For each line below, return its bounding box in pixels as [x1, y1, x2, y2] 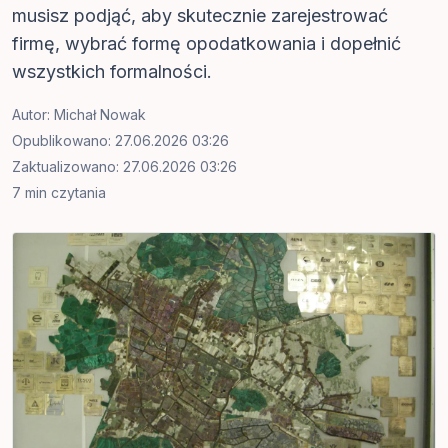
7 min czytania [12, 184, 106, 201]
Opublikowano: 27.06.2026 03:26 [12, 132, 229, 149]
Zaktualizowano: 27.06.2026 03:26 [12, 158, 237, 175]
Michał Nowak [54, 106, 146, 123]
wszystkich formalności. [12, 61, 212, 82]
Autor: [12, 106, 54, 123]
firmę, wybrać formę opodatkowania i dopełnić [12, 33, 401, 54]
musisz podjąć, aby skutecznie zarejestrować [12, 5, 388, 26]
